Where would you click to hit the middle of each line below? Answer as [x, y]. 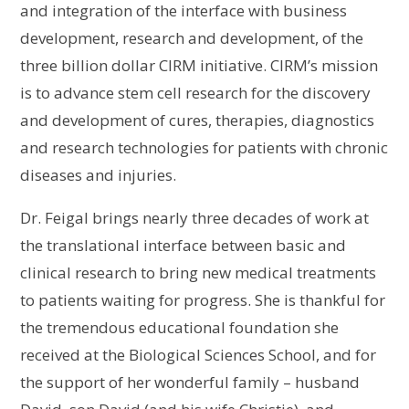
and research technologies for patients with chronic [204, 148]
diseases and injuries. [99, 175]
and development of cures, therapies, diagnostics [198, 121]
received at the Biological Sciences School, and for [199, 355]
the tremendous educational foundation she [180, 328]
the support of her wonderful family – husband [190, 383]
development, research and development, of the [192, 38]
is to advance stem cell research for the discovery [196, 93]
